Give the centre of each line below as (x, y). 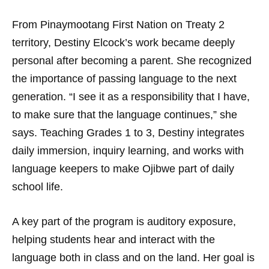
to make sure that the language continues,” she (125, 114)
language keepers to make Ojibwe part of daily (123, 168)
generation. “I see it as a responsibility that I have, (131, 96)
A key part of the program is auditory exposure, (124, 221)
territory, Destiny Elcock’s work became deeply (123, 42)
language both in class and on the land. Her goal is (133, 257)
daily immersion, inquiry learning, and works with (128, 150)
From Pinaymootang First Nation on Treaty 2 (118, 24)
